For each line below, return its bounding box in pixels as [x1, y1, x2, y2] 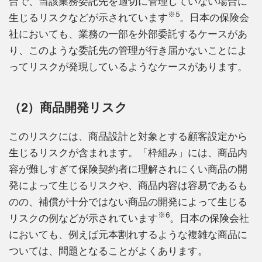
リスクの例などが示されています [9, 212, 158, 224]
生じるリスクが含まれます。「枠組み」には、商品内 [9, 146, 247, 158]
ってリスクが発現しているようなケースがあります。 [9, 60, 247, 73]
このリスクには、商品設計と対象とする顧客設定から [9, 130, 247, 142]
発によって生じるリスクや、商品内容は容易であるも [9, 179, 247, 191]
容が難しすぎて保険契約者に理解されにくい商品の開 [9, 163, 247, 175]
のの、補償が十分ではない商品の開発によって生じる [9, 195, 247, 208]
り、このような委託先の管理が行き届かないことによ [9, 44, 247, 56]
